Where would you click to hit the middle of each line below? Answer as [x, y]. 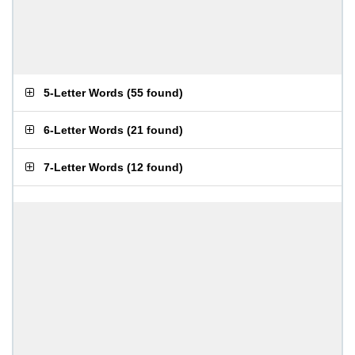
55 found [155, 93]
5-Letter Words [84, 93]
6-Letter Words [84, 130]
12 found [155, 167]
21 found [155, 130]
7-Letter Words [84, 167]
